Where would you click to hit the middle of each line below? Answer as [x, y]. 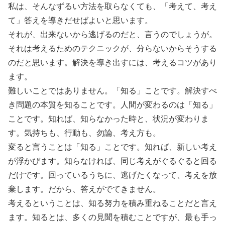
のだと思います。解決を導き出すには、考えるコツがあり [113, 63]
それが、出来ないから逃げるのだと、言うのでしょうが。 [113, 34]
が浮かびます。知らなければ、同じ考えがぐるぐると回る [113, 161]
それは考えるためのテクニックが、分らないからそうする [113, 48]
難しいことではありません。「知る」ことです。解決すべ [113, 91]
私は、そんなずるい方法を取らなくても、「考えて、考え [113, 6]
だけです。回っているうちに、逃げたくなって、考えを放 [113, 175]
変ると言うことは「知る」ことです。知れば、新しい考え [113, 147]
